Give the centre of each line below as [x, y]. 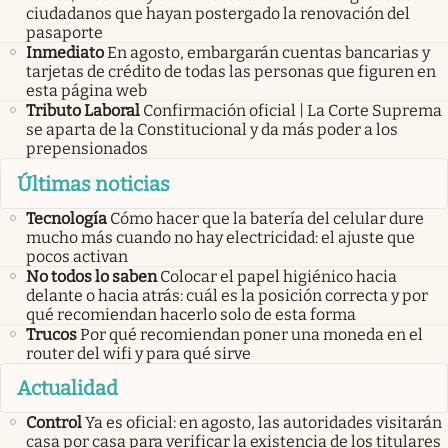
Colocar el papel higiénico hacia [278, 276]
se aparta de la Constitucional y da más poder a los [212, 130]
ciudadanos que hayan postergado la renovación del [218, 14]
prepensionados [87, 149]
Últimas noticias [93, 183]
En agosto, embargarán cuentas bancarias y [268, 53]
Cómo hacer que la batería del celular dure [267, 218]
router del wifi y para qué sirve [138, 353]
